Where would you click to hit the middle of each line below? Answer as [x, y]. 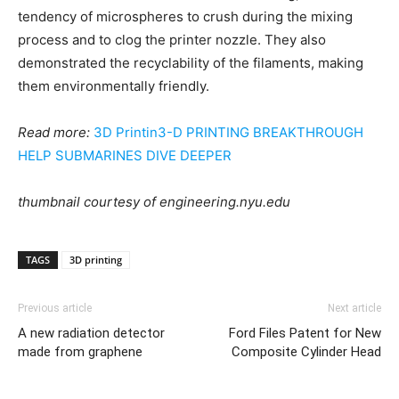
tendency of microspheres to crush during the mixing [185, 16]
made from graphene [80, 352]
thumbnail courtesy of [89, 202]
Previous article [55, 308]
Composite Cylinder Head [306, 352]
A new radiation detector [91, 333]
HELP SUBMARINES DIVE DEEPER [125, 155]
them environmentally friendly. [114, 86]
